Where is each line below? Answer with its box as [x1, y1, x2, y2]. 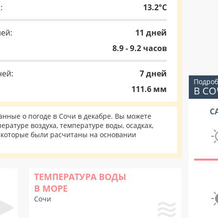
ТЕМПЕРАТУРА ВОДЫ [34, 171, 126, 182]
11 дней [135, 27, 167, 38]
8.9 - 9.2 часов [112, 43, 167, 54]
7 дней [140, 68, 167, 79]
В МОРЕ [34, 182, 68, 194]
